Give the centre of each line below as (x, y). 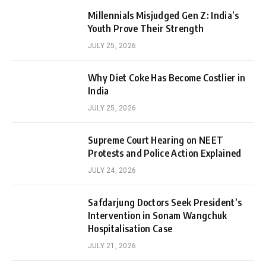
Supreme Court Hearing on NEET (156, 140)
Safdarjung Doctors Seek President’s (165, 202)
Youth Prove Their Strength (146, 28)
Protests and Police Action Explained (165, 153)
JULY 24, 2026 (112, 170)
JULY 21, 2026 (112, 246)
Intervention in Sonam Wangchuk (158, 215)
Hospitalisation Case (130, 228)
